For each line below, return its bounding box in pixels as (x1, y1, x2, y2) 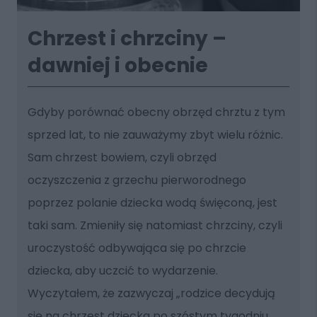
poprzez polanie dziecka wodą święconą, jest (27, 194, 277, 211)
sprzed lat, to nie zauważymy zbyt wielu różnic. (27, 126, 283, 143)
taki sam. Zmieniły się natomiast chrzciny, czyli (27, 217, 282, 234)
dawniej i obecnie (27, 51, 208, 79)
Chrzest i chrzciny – (27, 24, 226, 52)
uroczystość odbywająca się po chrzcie (27, 239, 246, 256)
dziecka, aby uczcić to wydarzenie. (27, 262, 218, 279)
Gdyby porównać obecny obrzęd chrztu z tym (27, 103, 285, 120)
